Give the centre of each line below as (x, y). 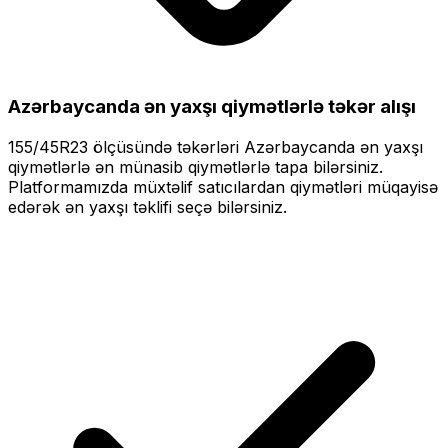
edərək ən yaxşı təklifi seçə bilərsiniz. (147, 207)
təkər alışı (370, 107)
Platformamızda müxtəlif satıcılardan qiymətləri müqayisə (223, 187)
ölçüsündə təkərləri (166, 147)
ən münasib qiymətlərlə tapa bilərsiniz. (236, 167)
